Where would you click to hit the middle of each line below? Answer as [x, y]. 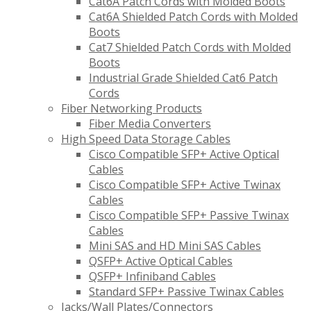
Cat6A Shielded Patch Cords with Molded [193, 17]
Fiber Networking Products [132, 109]
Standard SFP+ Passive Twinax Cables [186, 292]
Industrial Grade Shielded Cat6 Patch [183, 78]
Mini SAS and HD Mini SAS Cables [175, 246]
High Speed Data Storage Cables [146, 139]
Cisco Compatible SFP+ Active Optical [184, 154]
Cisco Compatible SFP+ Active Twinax [185, 185]
